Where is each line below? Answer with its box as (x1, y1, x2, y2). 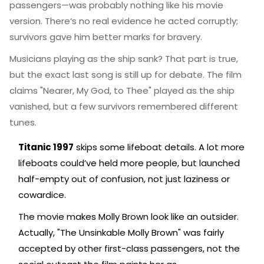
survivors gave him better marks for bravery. (9, 31, 202, 43)
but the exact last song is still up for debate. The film (9, 68, 242, 81)
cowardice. (18, 189, 66, 201)
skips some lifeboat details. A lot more (74, 141, 245, 153)
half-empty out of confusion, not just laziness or (18, 173, 230, 185)
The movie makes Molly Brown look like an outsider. (18, 210, 239, 223)
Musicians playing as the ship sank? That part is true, (9, 52, 238, 65)
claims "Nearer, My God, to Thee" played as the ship (9, 84, 235, 97)
